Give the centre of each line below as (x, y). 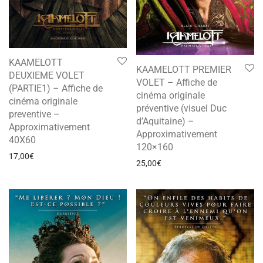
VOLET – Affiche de (177, 82)
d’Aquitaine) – (165, 121)
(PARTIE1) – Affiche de (56, 88)
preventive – (34, 114)
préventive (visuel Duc (181, 108)
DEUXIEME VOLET (47, 75)
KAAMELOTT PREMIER (184, 69)
